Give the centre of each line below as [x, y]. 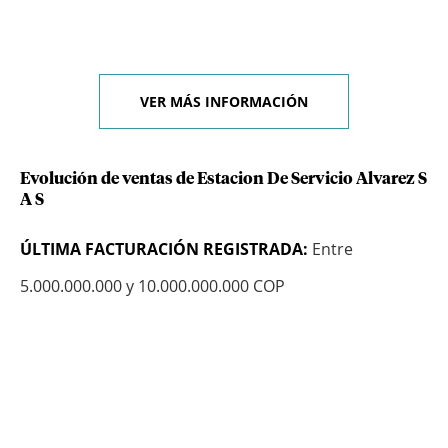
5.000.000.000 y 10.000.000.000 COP [152, 286]
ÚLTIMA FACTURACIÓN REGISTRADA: [164, 249]
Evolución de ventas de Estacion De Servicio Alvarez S [223, 179]
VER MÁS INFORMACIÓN [224, 102]
